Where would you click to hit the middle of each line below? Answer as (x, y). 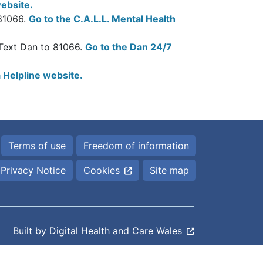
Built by (31, 231)
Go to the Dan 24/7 (129, 47)
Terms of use (37, 146)
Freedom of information (136, 146)
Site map (169, 170)
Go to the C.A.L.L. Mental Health (102, 19)
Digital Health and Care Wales (116, 231)
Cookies (102, 170)
